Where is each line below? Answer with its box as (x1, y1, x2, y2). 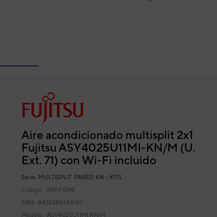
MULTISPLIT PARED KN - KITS (35, 174, 122, 181)
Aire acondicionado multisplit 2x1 (21, 128, 193, 141)
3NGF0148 (46, 186, 76, 193)
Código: (21, 186, 46, 193)
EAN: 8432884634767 (21, 199, 83, 206)
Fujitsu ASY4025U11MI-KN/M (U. (21, 140, 195, 154)
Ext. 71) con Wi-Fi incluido (21, 153, 156, 167)
